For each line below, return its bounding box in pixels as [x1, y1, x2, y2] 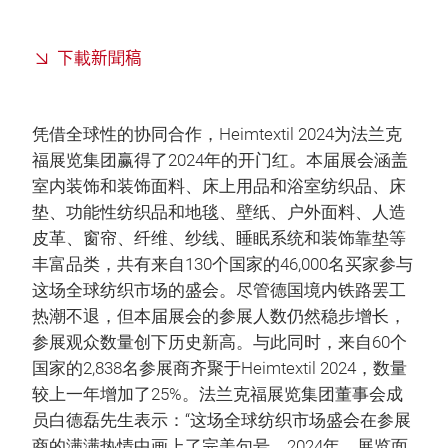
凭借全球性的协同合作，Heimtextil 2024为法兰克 [32, 125, 402, 144]
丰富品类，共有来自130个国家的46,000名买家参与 [32, 255, 413, 274]
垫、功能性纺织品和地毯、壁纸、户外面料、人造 [32, 203, 406, 222]
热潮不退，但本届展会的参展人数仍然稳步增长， [32, 307, 406, 326]
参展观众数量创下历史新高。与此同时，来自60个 [32, 333, 407, 352]
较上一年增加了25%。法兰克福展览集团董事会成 [32, 385, 403, 404]
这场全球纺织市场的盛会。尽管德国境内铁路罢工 [32, 281, 406, 300]
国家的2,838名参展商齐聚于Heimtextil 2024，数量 [32, 359, 407, 378]
